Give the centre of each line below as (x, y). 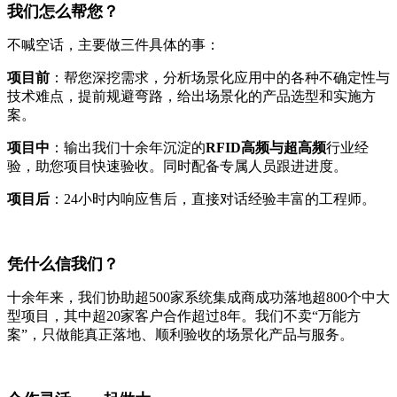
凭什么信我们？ (63, 264)
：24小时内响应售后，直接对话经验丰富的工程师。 (213, 198)
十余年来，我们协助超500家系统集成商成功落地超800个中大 (198, 297)
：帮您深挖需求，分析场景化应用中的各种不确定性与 (220, 77)
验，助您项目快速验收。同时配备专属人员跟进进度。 (177, 166)
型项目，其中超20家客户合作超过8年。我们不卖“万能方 (184, 315)
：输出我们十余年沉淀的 (128, 147)
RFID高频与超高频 (266, 147)
